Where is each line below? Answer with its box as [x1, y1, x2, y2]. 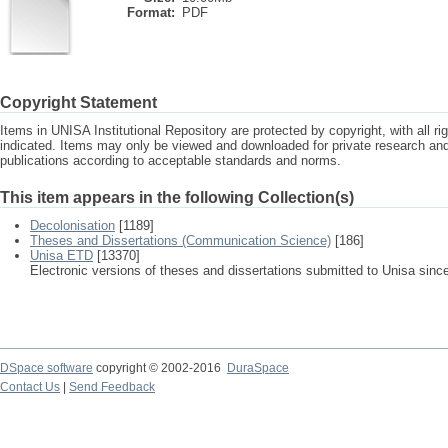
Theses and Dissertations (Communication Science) [30, 233, 331, 248]
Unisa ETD [30, 248, 93, 263]
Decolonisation [30, 218, 115, 233]
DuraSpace [227, 361, 289, 375]
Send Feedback [69, 380, 155, 394]
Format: [127, 5, 175, 20]
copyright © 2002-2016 [93, 361, 227, 375]
